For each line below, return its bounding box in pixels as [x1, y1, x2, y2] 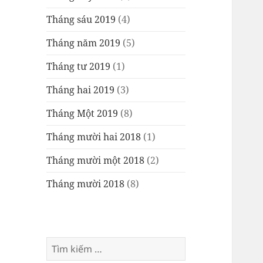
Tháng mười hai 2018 [46, 130, 141, 144]
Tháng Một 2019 [46, 107, 119, 120]
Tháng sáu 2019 [46, 13, 116, 26]
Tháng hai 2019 [46, 83, 115, 97]
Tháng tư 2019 [46, 60, 111, 73]
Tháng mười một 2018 [46, 154, 145, 167]
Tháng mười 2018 [46, 177, 125, 191]
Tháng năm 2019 [46, 36, 121, 50]
